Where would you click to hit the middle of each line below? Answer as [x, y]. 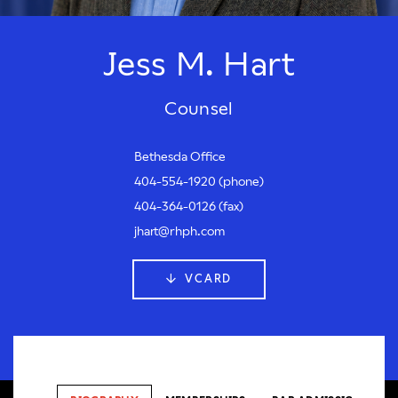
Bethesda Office [180, 156]
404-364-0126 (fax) [189, 206]
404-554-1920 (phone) [199, 181]
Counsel [199, 108]
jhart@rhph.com [179, 231]
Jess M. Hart [199, 64]
